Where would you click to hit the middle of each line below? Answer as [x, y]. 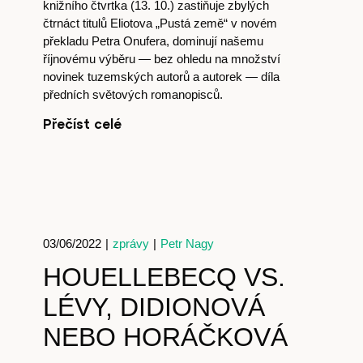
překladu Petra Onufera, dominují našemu [153, 41]
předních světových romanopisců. [132, 94]
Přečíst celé [82, 124]
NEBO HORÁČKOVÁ [165, 337]
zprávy [130, 243]
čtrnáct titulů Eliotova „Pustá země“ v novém [160, 23]
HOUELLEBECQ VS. [164, 277]
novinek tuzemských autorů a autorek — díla [161, 77]
